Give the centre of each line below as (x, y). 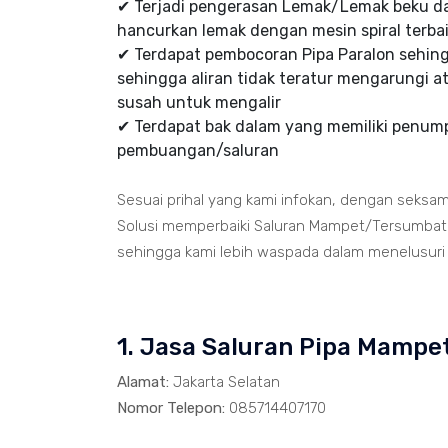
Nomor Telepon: (171, 408)
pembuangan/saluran (198, 150)
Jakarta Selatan (224, 382)
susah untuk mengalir (199, 102)
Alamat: (143, 382)
